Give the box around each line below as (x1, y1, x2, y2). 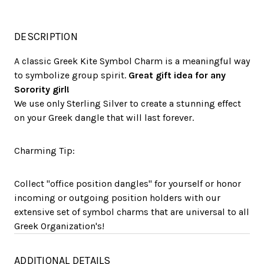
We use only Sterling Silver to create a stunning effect (14, 98, 241, 110)
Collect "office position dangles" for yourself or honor (14, 178, 241, 190)
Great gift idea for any (128, 70, 226, 81)
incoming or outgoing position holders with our (14, 192, 220, 204)
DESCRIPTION (14, 30, 78, 44)
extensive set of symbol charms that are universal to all (14, 206, 249, 218)
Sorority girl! (14, 84, 70, 95)
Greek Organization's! (14, 220, 104, 232)
